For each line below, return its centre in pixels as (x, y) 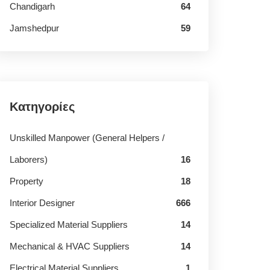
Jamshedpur (34, 28)
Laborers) (29, 159)
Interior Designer (42, 203)
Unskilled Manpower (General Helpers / (87, 138)
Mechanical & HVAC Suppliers (70, 246)
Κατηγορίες (42, 107)
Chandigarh (32, 6)
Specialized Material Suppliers (69, 224)
